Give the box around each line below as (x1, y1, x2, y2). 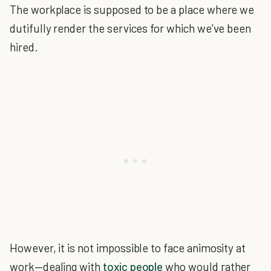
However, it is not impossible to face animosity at (10, 240, 246, 255)
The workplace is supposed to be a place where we (10, 2, 255, 16)
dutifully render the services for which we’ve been (10, 21, 252, 35)
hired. (10, 39, 38, 54)
